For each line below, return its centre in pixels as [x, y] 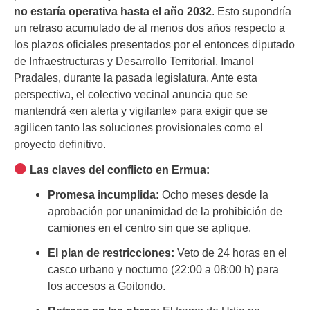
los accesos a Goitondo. [107, 285]
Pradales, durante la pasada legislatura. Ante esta [136, 78]
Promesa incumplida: [104, 194]
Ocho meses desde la [214, 194]
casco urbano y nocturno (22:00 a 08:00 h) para [164, 269]
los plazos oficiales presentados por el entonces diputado [154, 45]
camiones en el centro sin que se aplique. [150, 227]
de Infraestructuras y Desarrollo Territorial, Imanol [134, 61]
